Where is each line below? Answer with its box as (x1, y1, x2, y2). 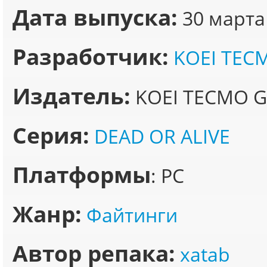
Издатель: (13, 81, 131, 111)
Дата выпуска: (13, 2, 178, 32)
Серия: (13, 120, 89, 150)
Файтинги (86, 202, 178, 228)
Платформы (13, 160, 151, 190)
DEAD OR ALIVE (94, 123, 230, 149)
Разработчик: (13, 42, 169, 72)
